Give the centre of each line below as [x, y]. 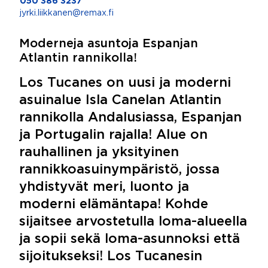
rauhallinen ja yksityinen [99, 153]
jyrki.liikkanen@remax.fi [67, 13]
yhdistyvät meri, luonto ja [104, 187]
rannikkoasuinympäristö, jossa [119, 170]
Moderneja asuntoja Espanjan [109, 44]
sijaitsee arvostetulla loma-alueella [133, 222]
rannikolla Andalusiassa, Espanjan [130, 118]
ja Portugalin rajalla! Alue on [113, 135]
